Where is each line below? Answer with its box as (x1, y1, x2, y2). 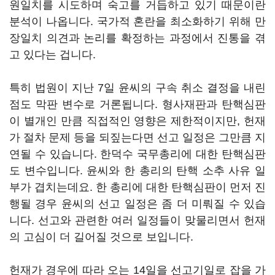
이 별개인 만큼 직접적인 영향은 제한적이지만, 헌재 (9, 115, 266, 127)
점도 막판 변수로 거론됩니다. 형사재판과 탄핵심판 (9, 98, 266, 110)
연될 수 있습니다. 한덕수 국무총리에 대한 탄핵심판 (9, 148, 266, 160)
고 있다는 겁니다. (9, 48, 96, 61)
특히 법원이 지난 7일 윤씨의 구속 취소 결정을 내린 (9, 82, 266, 94)
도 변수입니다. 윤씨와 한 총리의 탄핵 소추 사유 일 (9, 165, 266, 177)
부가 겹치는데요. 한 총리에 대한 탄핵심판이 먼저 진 (9, 181, 266, 193)
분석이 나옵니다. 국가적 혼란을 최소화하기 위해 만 (9, 15, 266, 28)
